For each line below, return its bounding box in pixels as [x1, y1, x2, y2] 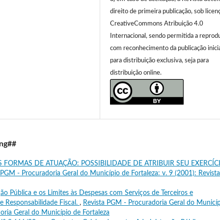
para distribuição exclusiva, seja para [110, 57, 209, 64]
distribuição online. [110, 69, 162, 76]
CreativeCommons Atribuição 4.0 [110, 20, 203, 27]
